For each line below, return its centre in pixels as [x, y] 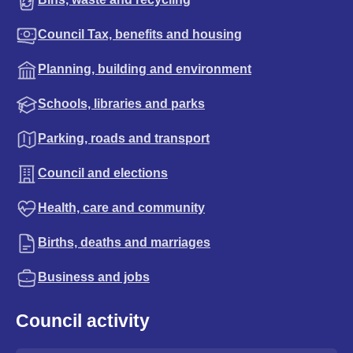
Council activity [83, 321]
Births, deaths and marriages [124, 242]
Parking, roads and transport [124, 138]
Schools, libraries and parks [121, 104]
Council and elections [103, 173]
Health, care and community [121, 208]
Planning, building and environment [145, 69]
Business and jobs [94, 277]
